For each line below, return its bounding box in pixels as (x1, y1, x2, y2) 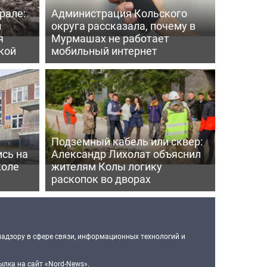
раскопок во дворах (51, 171, 151, 186)
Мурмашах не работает (51, 30, 169, 45)
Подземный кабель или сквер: (51, 133, 203, 148)
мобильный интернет (51, 43, 157, 58)
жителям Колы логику (51, 159, 162, 173)
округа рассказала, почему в (51, 18, 195, 33)
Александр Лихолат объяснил (51, 146, 201, 161)
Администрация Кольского (51, 5, 187, 20)
